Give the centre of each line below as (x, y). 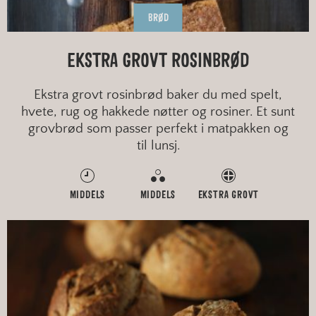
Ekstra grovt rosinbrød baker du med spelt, (158, 95)
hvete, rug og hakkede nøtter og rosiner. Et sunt (158, 111)
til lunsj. (158, 145)
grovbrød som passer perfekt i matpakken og (158, 128)
